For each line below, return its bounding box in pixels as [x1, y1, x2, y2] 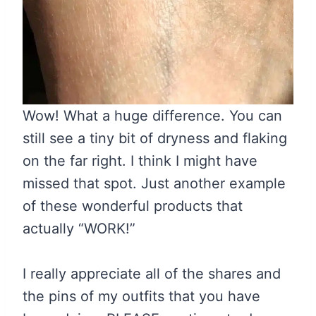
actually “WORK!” [23, 220, 135, 238]
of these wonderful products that [23, 197, 243, 215]
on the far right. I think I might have [23, 152, 257, 170]
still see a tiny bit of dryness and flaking [23, 130, 287, 147]
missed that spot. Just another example [23, 175, 286, 193]
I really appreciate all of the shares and [23, 265, 281, 283]
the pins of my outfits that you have [23, 288, 260, 305]
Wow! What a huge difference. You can [23, 107, 282, 125]
